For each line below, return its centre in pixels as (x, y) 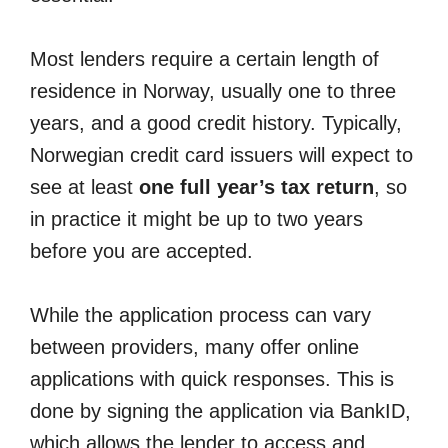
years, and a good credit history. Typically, (216, 123)
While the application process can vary (200, 315)
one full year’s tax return (256, 187)
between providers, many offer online (194, 347)
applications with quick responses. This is (212, 379)
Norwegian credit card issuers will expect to (221, 155)
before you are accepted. (141, 251)
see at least (84, 187)
